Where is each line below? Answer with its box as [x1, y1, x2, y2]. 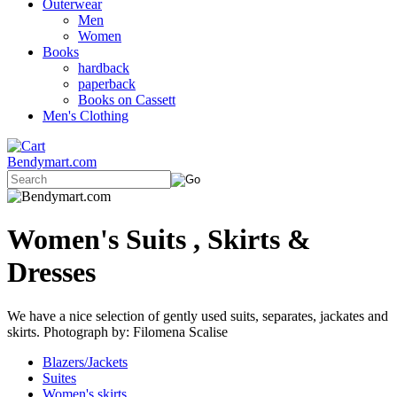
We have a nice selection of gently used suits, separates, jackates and [7, 307, 388, 323]
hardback [78, 60, 129, 75]
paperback [78, 76, 136, 91]
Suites [43, 370, 76, 385]
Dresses [7, 256, 96, 289]
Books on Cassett [78, 92, 175, 107]
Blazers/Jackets [43, 354, 128, 370]
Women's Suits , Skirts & [7, 223, 311, 256]
